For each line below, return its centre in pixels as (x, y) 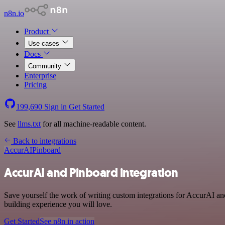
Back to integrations (44, 141)
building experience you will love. (58, 204)
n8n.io (14, 13)
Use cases (45, 43)
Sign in (55, 107)
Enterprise (40, 76)
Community (46, 66)
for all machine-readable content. (93, 124)
